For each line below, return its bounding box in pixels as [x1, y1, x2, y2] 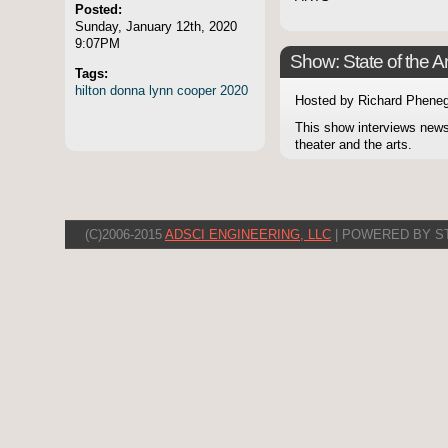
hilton [75, 82, 106, 98]
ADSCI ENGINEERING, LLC [165, 227, 331, 243]
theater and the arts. [295, 138, 412, 153]
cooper [177, 82, 216, 98]
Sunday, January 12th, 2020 [75, 18, 237, 34]
